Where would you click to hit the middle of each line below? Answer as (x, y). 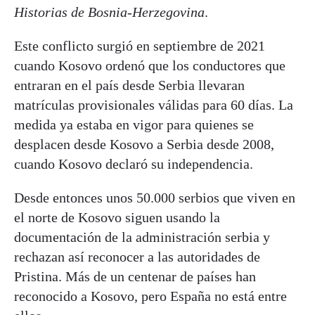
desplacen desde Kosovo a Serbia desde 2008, (144, 144)
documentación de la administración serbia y (142, 237)
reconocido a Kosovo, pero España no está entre (150, 296)
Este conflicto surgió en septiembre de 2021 (140, 45)
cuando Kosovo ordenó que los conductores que (150, 65)
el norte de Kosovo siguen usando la (117, 217)
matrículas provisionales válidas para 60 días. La (154, 104)
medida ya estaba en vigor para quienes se (134, 124)
